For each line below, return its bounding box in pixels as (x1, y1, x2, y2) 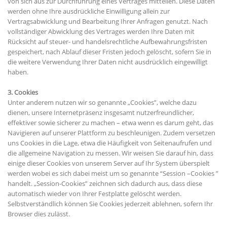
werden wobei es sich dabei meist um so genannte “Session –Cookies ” (8, 169, 218, 178)
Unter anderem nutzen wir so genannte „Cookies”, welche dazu (8, 98, 197, 107)
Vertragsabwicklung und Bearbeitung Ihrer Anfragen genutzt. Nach (8, 17, 208, 26)
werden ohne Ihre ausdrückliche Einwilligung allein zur (8, 7, 170, 16)
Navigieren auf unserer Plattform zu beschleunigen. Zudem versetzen (8, 128, 215, 138)
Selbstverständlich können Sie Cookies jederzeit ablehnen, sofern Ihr (8, 199, 213, 209)
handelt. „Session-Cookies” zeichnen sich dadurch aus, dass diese (8, 179, 202, 188)
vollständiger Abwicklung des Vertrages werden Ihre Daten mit (8, 27, 195, 36)
